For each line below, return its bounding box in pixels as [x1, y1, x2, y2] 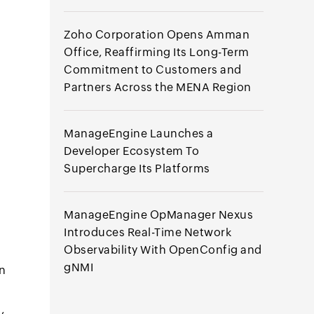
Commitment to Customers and [64, 63, 242, 76]
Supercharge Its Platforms [64, 162, 210, 175]
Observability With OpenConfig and [64, 243, 262, 257]
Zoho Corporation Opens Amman [64, 28, 250, 41]
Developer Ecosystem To [64, 144, 199, 158]
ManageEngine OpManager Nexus [64, 208, 253, 221]
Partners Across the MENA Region [64, 81, 252, 94]
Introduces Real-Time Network [64, 226, 231, 239]
